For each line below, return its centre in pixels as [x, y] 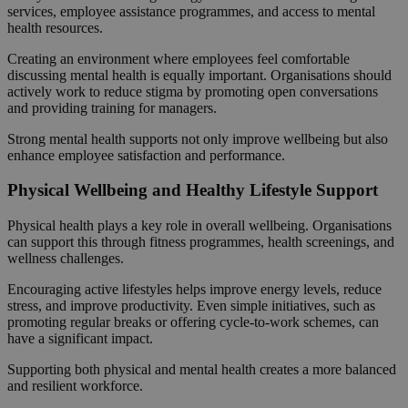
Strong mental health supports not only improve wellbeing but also [198, 138]
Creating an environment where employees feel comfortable [178, 58]
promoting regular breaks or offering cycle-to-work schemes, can [193, 321]
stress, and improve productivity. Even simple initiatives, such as [191, 305]
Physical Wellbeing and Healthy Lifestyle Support [193, 190]
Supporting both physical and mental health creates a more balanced [202, 369]
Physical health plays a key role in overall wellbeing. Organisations [199, 225]
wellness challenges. [66, 258]
